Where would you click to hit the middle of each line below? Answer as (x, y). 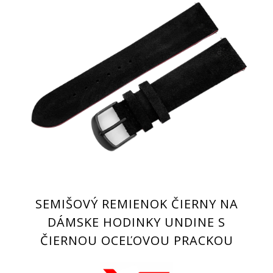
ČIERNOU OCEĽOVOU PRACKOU (136, 241)
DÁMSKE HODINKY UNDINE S (136, 222)
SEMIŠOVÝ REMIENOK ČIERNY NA (136, 204)
